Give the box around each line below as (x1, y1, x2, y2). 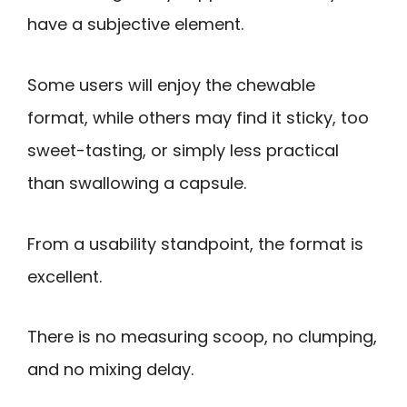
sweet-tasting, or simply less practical (27, 138, 339, 162)
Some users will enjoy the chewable (27, 73, 315, 96)
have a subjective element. (27, 13, 243, 36)
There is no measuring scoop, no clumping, (27, 325, 377, 349)
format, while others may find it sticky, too (27, 105, 369, 129)
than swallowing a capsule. (27, 171, 246, 194)
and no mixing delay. (27, 358, 194, 382)
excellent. (27, 264, 102, 288)
